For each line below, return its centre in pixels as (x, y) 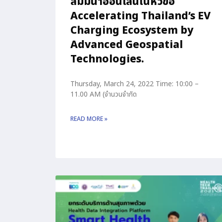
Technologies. (107, 59)
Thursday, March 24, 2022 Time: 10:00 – (135, 84)
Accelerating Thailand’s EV (140, 16)
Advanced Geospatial (127, 45)
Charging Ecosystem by (132, 31)
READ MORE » (89, 119)
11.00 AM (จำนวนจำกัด (104, 95)
